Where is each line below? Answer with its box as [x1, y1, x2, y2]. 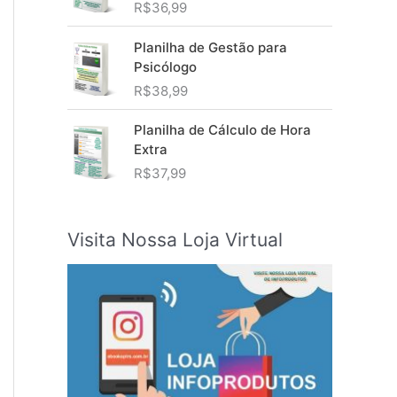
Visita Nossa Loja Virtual [67, 229, 283, 252]
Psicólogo [134, 58, 197, 75]
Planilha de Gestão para [134, 38, 287, 56]
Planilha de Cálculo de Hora [134, 121, 311, 139]
